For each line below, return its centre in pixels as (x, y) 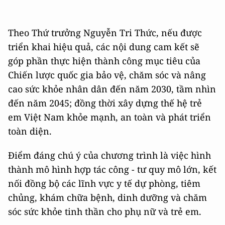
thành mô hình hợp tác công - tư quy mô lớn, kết (112, 170)
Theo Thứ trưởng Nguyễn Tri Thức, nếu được (105, 33)
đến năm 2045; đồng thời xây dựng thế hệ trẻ (105, 103)
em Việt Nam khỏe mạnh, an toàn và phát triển (109, 117)
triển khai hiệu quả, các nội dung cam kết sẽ (104, 47)
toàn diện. (30, 131)
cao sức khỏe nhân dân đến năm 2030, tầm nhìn (112, 89)
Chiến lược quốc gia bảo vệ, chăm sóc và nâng (107, 75)
